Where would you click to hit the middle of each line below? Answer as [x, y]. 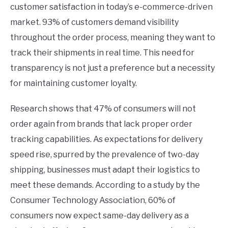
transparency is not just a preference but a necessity [112, 68]
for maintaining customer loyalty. [74, 83]
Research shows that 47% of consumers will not [103, 108]
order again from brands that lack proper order [101, 124]
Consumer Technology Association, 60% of [93, 200]
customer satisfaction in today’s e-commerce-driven [111, 7]
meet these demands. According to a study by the [105, 185]
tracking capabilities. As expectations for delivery [106, 139]
